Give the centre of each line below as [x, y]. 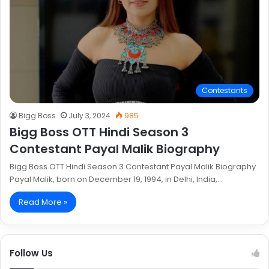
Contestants [225, 90]
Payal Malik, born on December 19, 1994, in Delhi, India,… [116, 179]
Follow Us [31, 253]
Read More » [43, 202]
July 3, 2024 [89, 115]
